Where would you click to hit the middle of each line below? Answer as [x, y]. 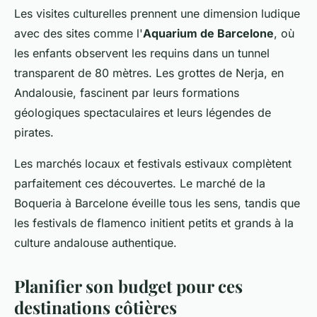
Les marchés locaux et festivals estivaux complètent [153, 163]
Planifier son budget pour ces [128, 286]
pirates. [34, 132]
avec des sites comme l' [79, 33]
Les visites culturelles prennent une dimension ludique [157, 13]
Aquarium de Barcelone [208, 33]
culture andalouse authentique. [96, 242]
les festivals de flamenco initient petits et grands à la [154, 223]
